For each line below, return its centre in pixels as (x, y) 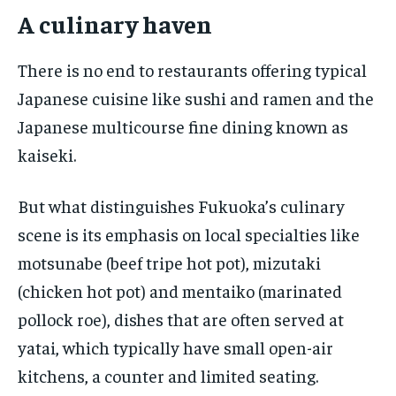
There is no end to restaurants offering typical (192, 70)
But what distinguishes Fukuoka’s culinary (181, 206)
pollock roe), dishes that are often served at (181, 319)
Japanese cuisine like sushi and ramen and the (196, 98)
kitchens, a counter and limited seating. (168, 376)
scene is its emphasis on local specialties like (189, 234)
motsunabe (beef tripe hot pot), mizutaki (169, 263)
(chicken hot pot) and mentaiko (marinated (180, 291)
